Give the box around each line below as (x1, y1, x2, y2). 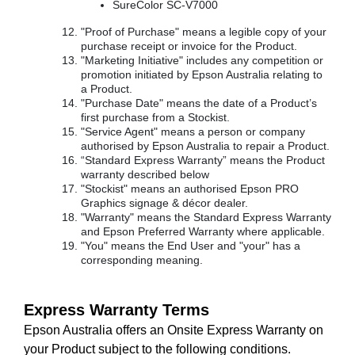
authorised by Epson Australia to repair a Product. (81, 139, 330, 152)
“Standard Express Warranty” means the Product (81, 154, 325, 166)
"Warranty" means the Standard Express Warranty (81, 211, 331, 223)
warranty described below (81, 168, 209, 181)
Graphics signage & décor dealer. (81, 197, 248, 209)
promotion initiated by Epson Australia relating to (81, 68, 323, 81)
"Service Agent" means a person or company (81, 125, 305, 138)
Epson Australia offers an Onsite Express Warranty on (24, 323, 323, 337)
